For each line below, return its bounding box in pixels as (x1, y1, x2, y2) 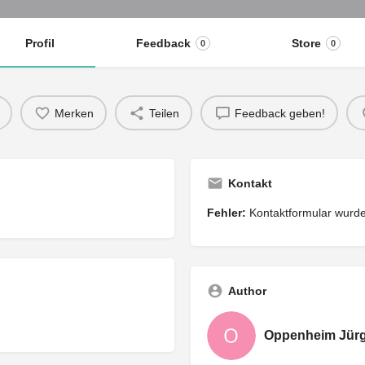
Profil (24, 37, 55, 51)
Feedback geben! (234, 106, 325, 120)
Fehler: (207, 206, 246, 220)
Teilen (148, 106, 179, 120)
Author (228, 284, 266, 298)
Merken (54, 106, 94, 120)
